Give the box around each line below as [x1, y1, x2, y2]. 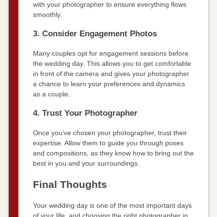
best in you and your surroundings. [32, 159, 139, 168]
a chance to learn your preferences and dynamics [32, 80, 185, 88]
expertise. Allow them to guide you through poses [32, 139, 184, 147]
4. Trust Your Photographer [32, 108, 138, 118]
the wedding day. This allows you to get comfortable [32, 60, 191, 68]
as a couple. [32, 90, 70, 98]
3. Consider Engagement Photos [32, 29, 157, 39]
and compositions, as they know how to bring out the [32, 149, 194, 157]
